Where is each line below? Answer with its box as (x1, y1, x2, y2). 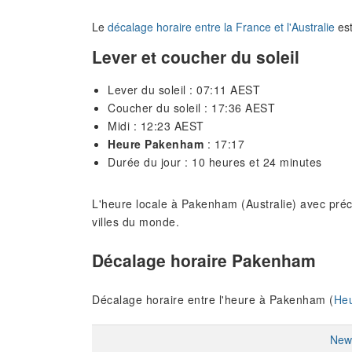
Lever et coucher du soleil (92, 44, 299, 68)
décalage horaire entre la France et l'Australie (108, 19, 335, 35)
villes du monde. (92, 213, 179, 229)
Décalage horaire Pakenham (92, 248, 316, 273)
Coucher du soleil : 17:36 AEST (108, 99, 275, 115)
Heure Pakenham (108, 135, 203, 152)
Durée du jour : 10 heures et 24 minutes (108, 153, 322, 170)
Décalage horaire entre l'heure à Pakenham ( (92, 291, 334, 307)
